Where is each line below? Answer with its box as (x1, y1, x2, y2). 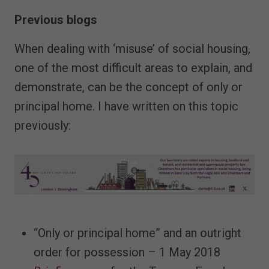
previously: (14, 118, 71, 133)
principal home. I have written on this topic (14, 99, 238, 114)
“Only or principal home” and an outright (34, 226, 241, 241)
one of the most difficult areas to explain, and (14, 61, 252, 76)
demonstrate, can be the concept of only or (14, 80, 243, 95)
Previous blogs (14, 13, 97, 28)
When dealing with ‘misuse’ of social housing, (14, 41, 250, 56)
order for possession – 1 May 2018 (34, 245, 220, 260)
